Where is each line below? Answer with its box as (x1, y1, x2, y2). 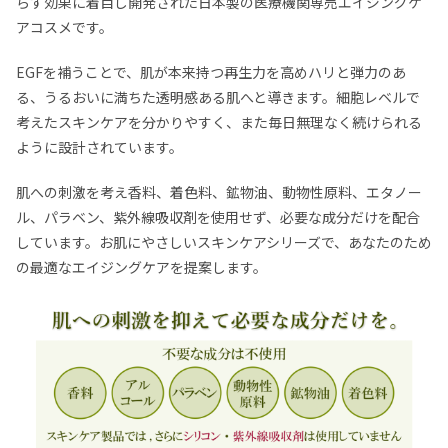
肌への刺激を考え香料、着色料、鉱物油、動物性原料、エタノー (16, 181, 422, 202)
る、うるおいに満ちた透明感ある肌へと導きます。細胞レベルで (16, 86, 420, 107)
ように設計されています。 (16, 136, 183, 157)
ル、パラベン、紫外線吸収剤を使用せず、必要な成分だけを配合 (16, 206, 420, 227)
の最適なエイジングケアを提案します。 (16, 256, 267, 277)
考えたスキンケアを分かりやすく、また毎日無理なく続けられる (16, 111, 422, 132)
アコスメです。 (16, 16, 113, 37)
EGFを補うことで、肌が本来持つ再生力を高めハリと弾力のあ (16, 61, 406, 82)
